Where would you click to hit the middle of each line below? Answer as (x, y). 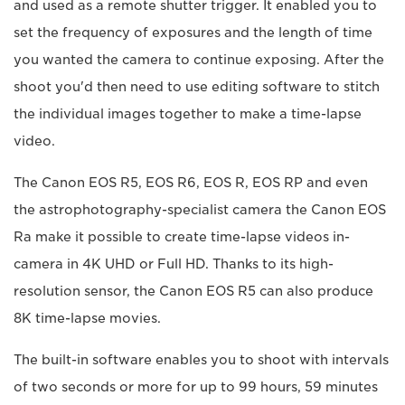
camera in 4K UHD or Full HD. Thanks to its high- (174, 264)
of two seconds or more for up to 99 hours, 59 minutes (196, 387)
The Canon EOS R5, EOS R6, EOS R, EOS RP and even (191, 183)
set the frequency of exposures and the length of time (193, 33)
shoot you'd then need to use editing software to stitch (197, 87)
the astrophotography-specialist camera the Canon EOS (200, 210)
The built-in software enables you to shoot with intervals (201, 360)
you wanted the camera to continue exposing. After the (199, 60)
